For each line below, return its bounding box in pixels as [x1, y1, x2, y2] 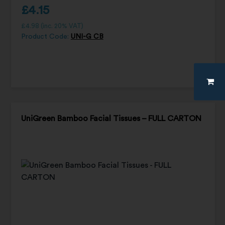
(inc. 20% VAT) [39, 22, 83, 29]
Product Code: [21, 33, 71, 40]
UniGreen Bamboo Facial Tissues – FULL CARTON [21, 114, 201, 123]
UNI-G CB [70, 33, 103, 40]
